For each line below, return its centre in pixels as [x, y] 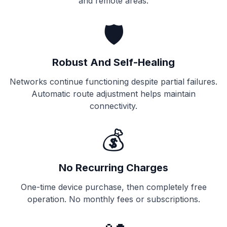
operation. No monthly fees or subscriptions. [113, 199]
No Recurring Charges [113, 168]
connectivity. [113, 106]
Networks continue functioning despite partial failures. [113, 82]
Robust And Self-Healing [113, 62]
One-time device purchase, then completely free [113, 187]
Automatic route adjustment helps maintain [113, 94]
